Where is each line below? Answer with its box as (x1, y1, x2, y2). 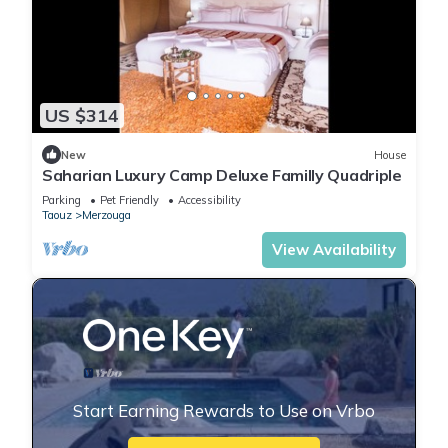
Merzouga (82, 208, 131, 223)
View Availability (272, 240, 396, 260)
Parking (42, 193, 81, 208)
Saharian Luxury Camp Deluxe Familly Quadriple (42, 165, 402, 186)
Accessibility (178, 193, 241, 208)
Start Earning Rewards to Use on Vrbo (73, 400, 375, 422)
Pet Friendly (100, 193, 159, 208)
